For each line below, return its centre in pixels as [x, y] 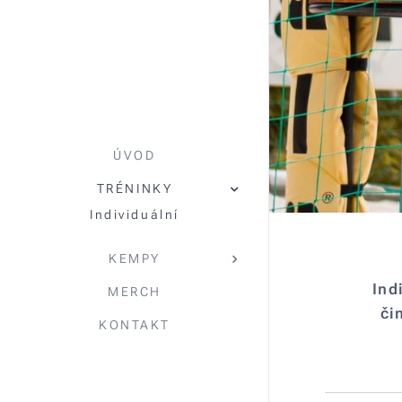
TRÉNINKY [135, 188]
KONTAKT [135, 325]
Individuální [135, 214]
